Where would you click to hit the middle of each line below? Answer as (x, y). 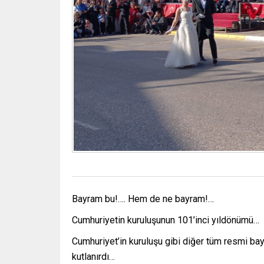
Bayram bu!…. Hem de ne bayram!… (143, 199)
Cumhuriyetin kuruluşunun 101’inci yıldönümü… (166, 220)
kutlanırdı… (93, 256)
